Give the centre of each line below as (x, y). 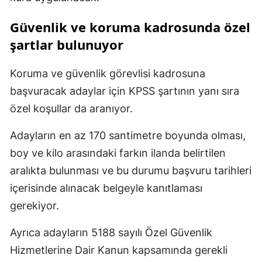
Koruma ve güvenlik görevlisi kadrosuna (108, 73)
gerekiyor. (35, 205)
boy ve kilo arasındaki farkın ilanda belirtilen (118, 153)
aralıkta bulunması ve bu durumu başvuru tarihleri (131, 170)
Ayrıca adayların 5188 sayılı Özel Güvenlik (111, 232)
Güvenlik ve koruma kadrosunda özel (130, 27)
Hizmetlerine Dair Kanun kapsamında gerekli (119, 250)
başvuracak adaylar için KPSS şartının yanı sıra (125, 91)
